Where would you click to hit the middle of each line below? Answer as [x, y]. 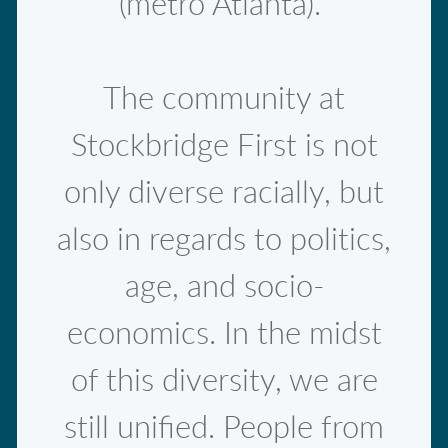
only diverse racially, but [224, 193]
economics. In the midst [224, 334]
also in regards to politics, [224, 240]
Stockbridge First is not [224, 146]
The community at [224, 99]
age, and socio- [224, 287]
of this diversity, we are [224, 381]
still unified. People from [224, 428]
